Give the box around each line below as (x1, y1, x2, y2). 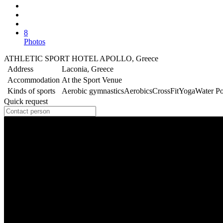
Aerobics (124, 86, 152, 95)
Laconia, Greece (62, 64, 113, 73)
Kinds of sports (7, 86, 55, 95)
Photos (24, 37, 45, 46)
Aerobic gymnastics (62, 86, 124, 95)
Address (7, 64, 33, 73)
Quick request (4, 97, 48, 106)
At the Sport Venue (62, 75, 122, 84)
